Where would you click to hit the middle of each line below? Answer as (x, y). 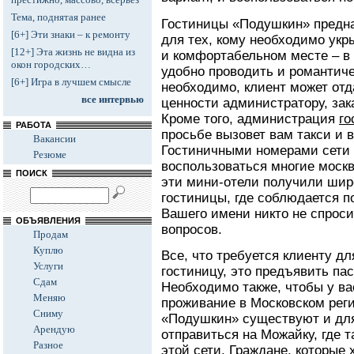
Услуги (48, 266)
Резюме (50, 154)
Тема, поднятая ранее (58, 17)
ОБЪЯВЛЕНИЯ (48, 220)
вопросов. (192, 229)
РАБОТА (34, 125)
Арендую (54, 329)
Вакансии (55, 139)
